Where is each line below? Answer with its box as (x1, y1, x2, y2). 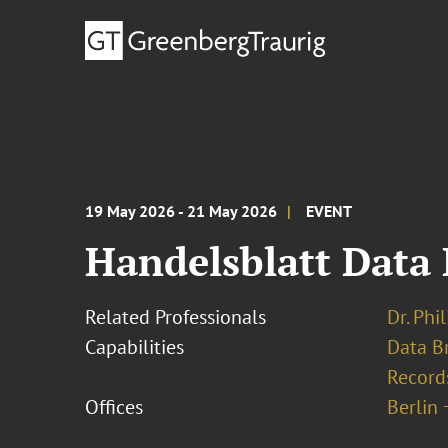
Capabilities (85, 334, 185, 360)
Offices (85, 394, 144, 420)
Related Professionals (85, 304, 267, 330)
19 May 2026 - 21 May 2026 (85, 201, 278, 221)
